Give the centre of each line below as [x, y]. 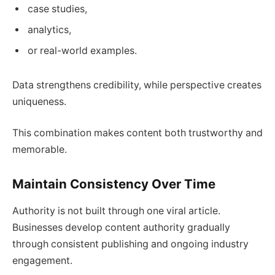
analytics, [49, 29]
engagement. [42, 261]
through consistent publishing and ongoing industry [130, 244]
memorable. [40, 150]
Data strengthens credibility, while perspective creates [137, 85]
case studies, [57, 9]
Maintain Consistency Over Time [114, 184]
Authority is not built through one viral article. [116, 211]
